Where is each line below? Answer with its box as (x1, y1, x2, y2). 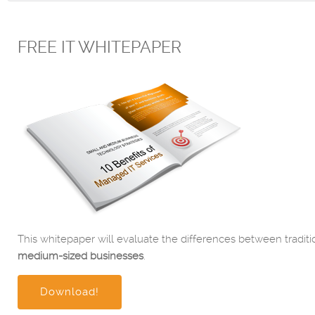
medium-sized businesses (18, 250, 143, 262)
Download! (40, 285, 99, 298)
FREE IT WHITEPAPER (18, 38, 181, 57)
